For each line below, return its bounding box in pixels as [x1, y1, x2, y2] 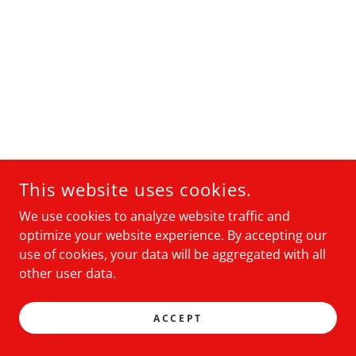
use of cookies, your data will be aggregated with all [19, 246, 326, 263]
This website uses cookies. [19, 177, 252, 201]
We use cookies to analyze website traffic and [19, 207, 290, 225]
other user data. [19, 265, 116, 282]
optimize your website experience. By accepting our [19, 226, 327, 244]
